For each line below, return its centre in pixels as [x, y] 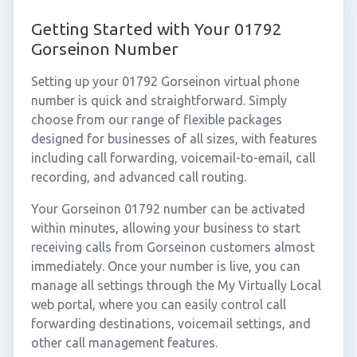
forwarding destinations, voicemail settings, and [171, 324]
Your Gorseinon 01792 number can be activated [168, 209]
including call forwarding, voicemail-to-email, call [173, 158]
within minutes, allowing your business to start [165, 228]
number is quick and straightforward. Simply [159, 100]
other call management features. [124, 343]
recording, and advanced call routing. [138, 177]
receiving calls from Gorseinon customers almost [173, 247]
